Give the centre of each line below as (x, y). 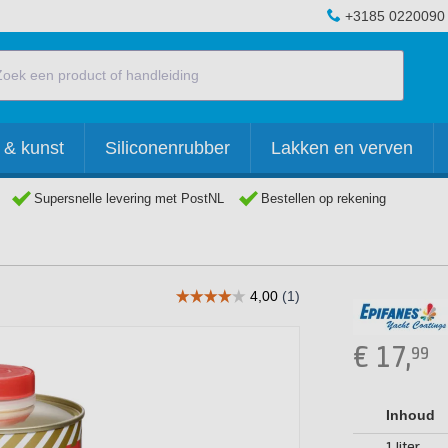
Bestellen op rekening (323, 198)
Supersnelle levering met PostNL (129, 198)
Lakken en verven (342, 148)
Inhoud (410, 415)
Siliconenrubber (167, 148)
